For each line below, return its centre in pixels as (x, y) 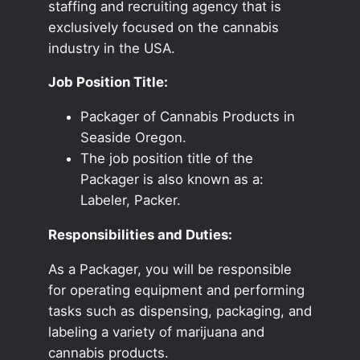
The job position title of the (166, 159)
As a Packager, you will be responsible (170, 269)
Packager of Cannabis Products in (187, 117)
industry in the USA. (111, 48)
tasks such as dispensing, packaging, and (180, 311)
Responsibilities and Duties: (140, 234)
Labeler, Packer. (130, 200)
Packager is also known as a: (172, 180)
